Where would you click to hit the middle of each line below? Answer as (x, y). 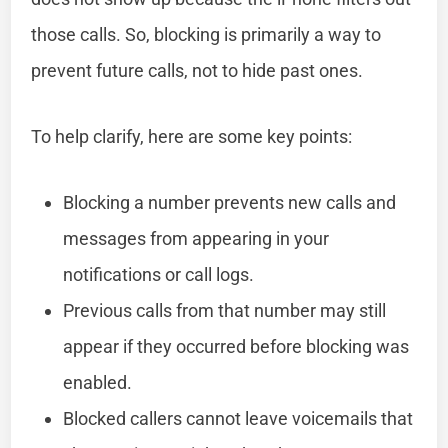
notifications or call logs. (159, 274)
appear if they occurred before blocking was (236, 346)
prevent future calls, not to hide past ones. (197, 70)
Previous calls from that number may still (225, 310)
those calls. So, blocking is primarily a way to (206, 34)
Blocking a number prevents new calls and (230, 202)
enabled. (98, 382)
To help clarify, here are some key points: (192, 136)
